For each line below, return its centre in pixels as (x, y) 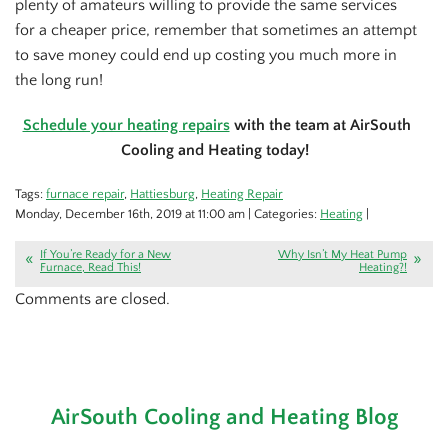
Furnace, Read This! (90, 268)
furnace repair (85, 194)
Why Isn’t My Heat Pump (342, 255)
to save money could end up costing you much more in (206, 54)
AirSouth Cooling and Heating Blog (224, 416)
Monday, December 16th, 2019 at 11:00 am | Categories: (167, 214)
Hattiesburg (162, 194)
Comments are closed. (92, 299)
